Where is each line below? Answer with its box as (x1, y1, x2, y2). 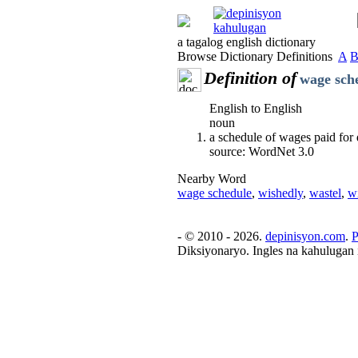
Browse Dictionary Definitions (177, 50, 338, 63)
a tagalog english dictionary (177, 35, 316, 49)
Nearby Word (177, 172, 246, 185)
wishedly (258, 186, 303, 200)
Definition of (204, 68, 296, 88)
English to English (209, 101, 302, 115)
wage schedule (177, 186, 252, 200)
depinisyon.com (265, 229, 345, 243)
